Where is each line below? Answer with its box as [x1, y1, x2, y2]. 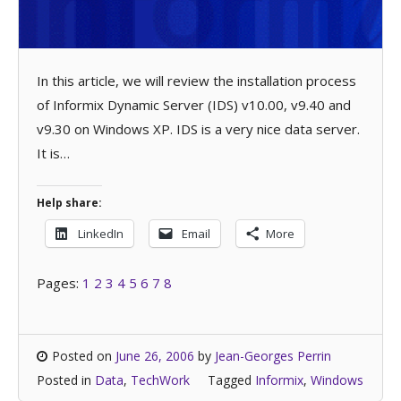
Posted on [52, 346, 115, 364]
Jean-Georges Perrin [215, 346, 331, 364]
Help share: [37, 195, 102, 210]
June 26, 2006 [115, 346, 194, 364]
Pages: [37, 274, 82, 292]
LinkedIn [78, 226, 124, 242]
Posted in [37, 371, 95, 388]
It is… [37, 143, 70, 162]
